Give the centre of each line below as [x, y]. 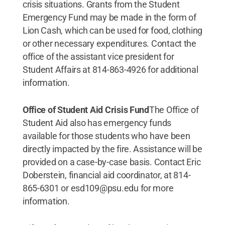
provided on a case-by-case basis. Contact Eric [111, 162]
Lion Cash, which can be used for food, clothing [113, 30]
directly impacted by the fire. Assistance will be [112, 149]
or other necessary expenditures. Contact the [109, 43]
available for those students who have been [106, 136]
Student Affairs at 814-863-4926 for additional [110, 70]
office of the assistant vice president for [98, 57]
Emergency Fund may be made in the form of [109, 17]
